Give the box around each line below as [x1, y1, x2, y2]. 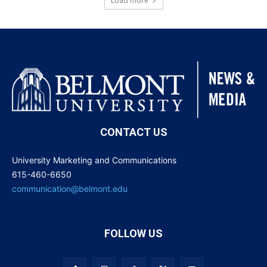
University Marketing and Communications [12, 154, 176, 165]
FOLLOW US [104, 226, 163, 240]
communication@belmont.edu [12, 183, 128, 194]
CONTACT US [100, 125, 167, 138]
